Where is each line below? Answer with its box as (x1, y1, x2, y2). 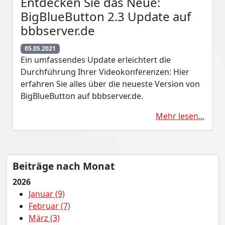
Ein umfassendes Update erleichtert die (21, 54, 171, 66)
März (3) (29, 212, 60, 224)
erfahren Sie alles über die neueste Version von (21, 78, 200, 90)
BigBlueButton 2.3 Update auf (21, 8, 191, 25)
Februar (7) (29, 200, 70, 212)
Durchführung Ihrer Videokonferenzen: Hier (21, 66, 189, 78)
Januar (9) (29, 188, 65, 200)
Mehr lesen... (156, 110, 204, 122)
